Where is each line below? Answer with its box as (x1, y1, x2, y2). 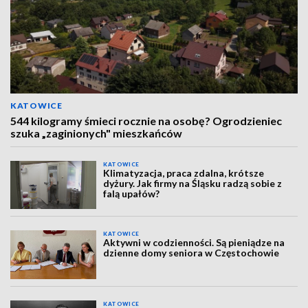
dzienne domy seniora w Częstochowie (103, 247, 280, 259)
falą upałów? (103, 188, 160, 199)
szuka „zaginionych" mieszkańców (10, 126, 182, 140)
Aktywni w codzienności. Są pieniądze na (103, 236, 285, 249)
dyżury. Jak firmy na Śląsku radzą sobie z (103, 177, 283, 189)
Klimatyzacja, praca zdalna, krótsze (103, 167, 265, 179)
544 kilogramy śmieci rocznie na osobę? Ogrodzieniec (10, 114, 282, 127)
